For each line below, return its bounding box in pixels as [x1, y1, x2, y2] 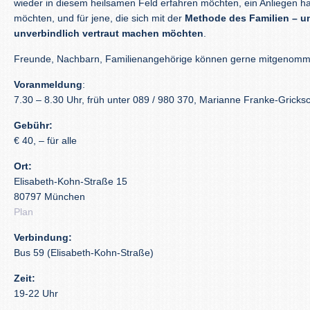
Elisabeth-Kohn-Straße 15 [14, 176, 127, 187]
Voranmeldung [14, 79, 82, 90]
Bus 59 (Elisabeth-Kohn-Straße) [14, 247, 154, 258]
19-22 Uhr [14, 288, 58, 299]
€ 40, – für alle [14, 135, 77, 146]
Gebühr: [14, 120, 53, 131]
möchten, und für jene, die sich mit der [14, 12, 185, 24]
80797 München [14, 191, 85, 202]
